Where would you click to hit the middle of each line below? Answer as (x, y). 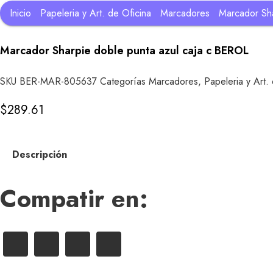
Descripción (40, 155)
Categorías (123, 82)
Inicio (20, 13)
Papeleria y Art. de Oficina (96, 13)
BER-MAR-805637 (60, 82)
